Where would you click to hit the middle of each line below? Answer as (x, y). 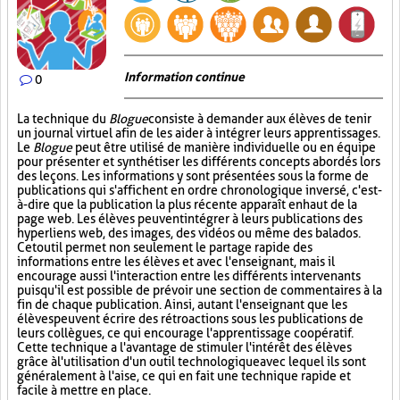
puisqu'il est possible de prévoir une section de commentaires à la (200, 290)
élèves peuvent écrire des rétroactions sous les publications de (190, 319)
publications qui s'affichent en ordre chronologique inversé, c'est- (200, 190)
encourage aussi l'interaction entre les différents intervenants (189, 276)
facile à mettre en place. (84, 390)
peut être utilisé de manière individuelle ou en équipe (224, 147)
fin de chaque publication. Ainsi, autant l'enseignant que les (182, 304)
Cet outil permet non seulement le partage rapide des (165, 247)
